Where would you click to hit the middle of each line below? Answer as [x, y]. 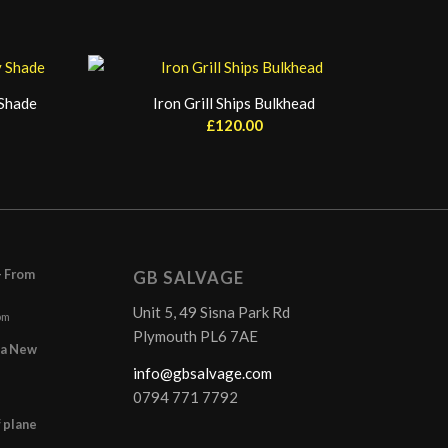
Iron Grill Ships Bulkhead [234, 103]
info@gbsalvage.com [202, 372]
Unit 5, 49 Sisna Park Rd [211, 311]
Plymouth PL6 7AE [195, 335]
